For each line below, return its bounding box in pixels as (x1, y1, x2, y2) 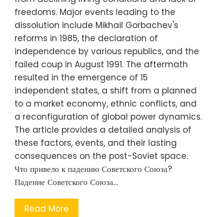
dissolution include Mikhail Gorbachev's (15, 19, 178, 31)
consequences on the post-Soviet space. (15, 150, 188, 162)
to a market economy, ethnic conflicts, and (15, 97, 197, 109)
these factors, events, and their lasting (15, 137, 177, 149)
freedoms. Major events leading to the (15, 6, 175, 18)
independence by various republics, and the (15, 45, 199, 57)
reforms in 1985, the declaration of (15, 32, 158, 44)
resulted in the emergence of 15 (15, 71, 148, 83)
